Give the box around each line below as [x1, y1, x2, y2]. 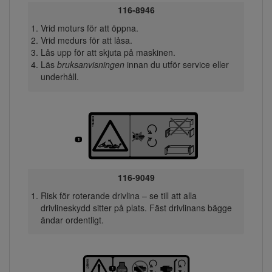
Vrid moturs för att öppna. [40, 22, 138, 35]
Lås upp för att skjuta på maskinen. [40, 46, 175, 59]
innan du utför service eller [124, 58, 229, 71]
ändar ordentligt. [40, 213, 104, 226]
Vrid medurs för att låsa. [40, 34, 132, 47]
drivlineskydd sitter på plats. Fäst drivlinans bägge [40, 201, 232, 214]
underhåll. [40, 70, 79, 83]
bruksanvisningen [56, 58, 124, 71]
